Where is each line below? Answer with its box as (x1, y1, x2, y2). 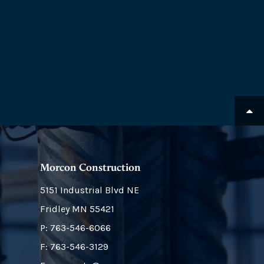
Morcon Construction (39, 161, 141, 174)
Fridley (39, 203, 70, 214)
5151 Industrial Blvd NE (39, 184, 139, 196)
